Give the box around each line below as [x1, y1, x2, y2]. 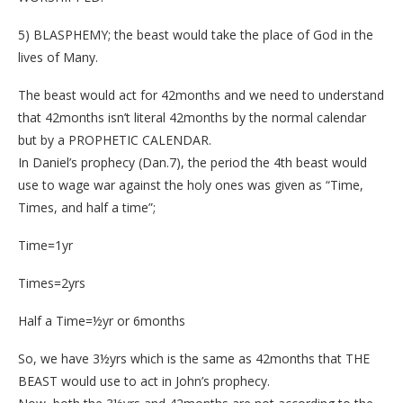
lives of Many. [18, 49, 98, 67]
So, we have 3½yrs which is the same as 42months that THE [18, 350, 370, 368]
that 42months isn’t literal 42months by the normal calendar [18, 109, 366, 127]
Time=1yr [18, 237, 73, 255]
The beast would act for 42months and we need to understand [18, 86, 384, 104]
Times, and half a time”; [18, 199, 156, 217]
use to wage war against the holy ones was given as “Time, [18, 176, 363, 194]
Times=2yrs [18, 274, 85, 292]
